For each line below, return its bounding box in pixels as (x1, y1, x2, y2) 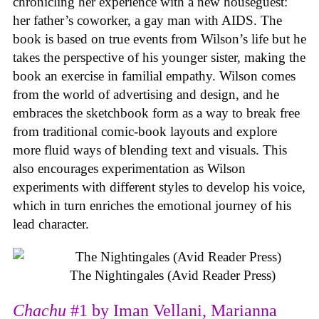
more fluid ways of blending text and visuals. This (13, 142, 287, 157)
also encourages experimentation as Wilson (13, 160, 246, 176)
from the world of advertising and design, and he (13, 86, 279, 102)
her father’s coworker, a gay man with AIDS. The (13, 12, 282, 28)
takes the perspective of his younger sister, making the (13, 49, 305, 65)
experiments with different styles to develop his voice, (13, 179, 305, 194)
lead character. (13, 216, 93, 231)
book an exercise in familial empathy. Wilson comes (13, 68, 296, 83)
